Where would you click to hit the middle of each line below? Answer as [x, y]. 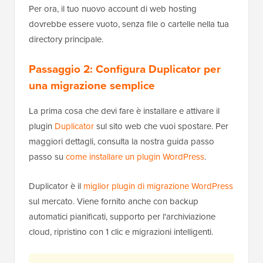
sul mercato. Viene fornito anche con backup [114, 202]
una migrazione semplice [92, 86]
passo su [47, 157]
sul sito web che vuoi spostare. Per [161, 127]
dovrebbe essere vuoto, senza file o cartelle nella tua [129, 24]
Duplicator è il [56, 186]
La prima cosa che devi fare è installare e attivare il [124, 111]
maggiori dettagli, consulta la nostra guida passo [122, 142]
